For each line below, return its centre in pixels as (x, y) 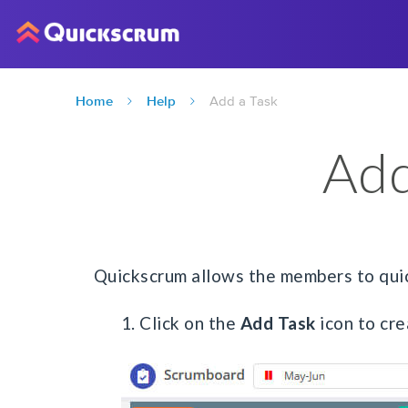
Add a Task (244, 101)
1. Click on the (180, 323)
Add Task (278, 323)
